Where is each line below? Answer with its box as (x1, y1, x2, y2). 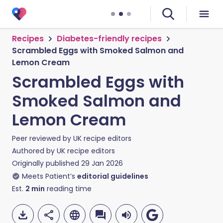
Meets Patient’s (22, 171, 75, 181)
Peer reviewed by (12, 133, 73, 143)
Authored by (12, 146, 57, 156)
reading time (45, 184, 92, 194)
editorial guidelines (77, 171, 148, 181)
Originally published (12, 158, 79, 168)
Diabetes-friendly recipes (57, 33, 162, 44)
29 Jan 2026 (81, 158, 123, 168)
